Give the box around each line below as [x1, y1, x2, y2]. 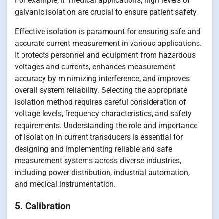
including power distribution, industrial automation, [15, 168, 190, 177]
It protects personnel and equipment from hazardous [15, 50, 196, 60]
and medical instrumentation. [15, 179, 116, 189]
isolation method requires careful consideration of [15, 97, 186, 107]
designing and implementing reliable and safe [15, 144, 172, 154]
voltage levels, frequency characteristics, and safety [15, 109, 192, 119]
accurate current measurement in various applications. [15, 39, 202, 48]
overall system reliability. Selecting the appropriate [15, 86, 187, 95]
